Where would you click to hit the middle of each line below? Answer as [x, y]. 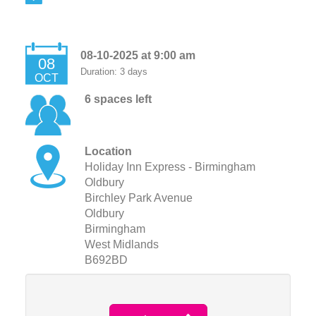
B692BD [106, 260]
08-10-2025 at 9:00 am [138, 55]
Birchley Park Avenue [138, 198]
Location [108, 151]
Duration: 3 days [114, 72]
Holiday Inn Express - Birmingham [170, 167]
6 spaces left [118, 99]
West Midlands [121, 244]
